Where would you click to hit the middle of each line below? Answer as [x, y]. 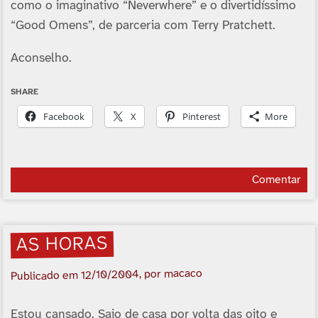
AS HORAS [62, 245]
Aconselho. [41, 59]
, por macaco [171, 274]
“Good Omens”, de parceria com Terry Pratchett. [143, 26]
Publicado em [46, 276]
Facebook [64, 116]
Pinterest [201, 116]
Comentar [276, 180]
